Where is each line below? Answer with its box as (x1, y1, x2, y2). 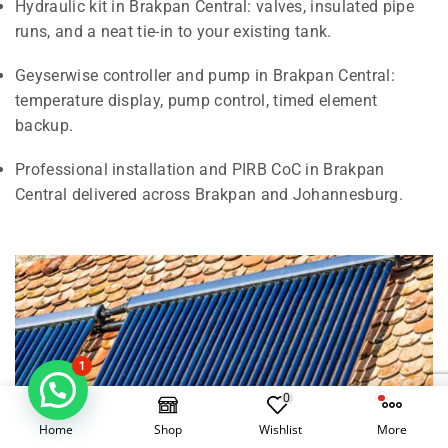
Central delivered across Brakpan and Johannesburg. (15, 184, 404, 204)
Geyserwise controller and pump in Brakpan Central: (15, 65, 396, 85)
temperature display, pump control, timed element (15, 90, 378, 110)
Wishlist (258, 421, 302, 439)
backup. (15, 115, 74, 135)
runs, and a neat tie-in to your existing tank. (15, 22, 332, 42)
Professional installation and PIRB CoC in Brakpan (15, 159, 385, 179)
